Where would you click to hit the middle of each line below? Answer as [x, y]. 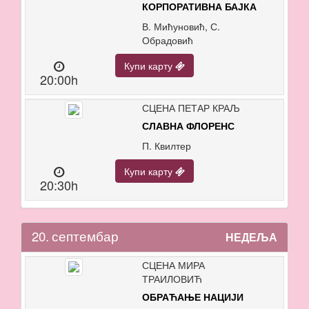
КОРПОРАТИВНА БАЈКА [199, 7]
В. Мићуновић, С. [181, 26]
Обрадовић [167, 40]
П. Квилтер [166, 146]
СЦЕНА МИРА [173, 265]
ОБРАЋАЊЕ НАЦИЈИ [192, 297]
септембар [85, 236]
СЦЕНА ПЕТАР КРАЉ [191, 108]
